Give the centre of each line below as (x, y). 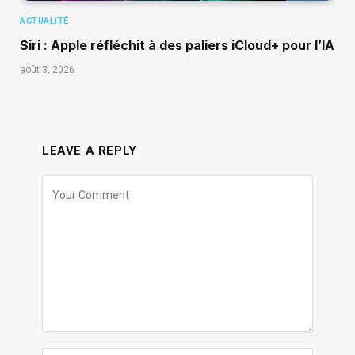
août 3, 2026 (47, 70)
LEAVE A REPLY (90, 151)
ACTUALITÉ (44, 21)
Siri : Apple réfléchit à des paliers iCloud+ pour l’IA (177, 46)
